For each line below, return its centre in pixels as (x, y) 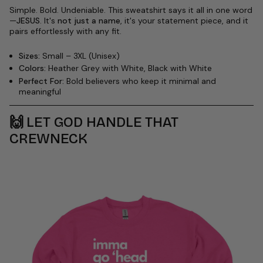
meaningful (40, 91)
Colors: (32, 68)
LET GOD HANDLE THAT (102, 122)
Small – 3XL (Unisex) (80, 55)
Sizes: (29, 55)
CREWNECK (48, 138)
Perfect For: (41, 81)
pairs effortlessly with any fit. (65, 31)
